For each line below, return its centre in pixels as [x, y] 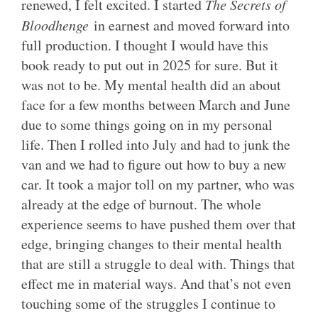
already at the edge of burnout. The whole [141, 204]
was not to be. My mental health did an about [151, 84]
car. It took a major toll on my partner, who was [158, 184]
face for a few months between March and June [156, 104]
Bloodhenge [55, 24]
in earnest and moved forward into [189, 25]
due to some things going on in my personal [147, 124]
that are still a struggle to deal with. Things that [158, 263]
